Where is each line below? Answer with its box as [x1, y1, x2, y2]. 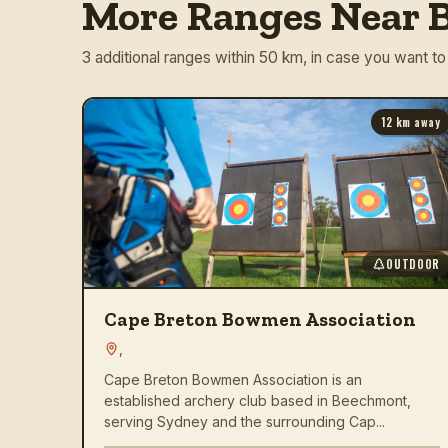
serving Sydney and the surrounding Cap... [104, 412, 385, 430]
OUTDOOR [386, 255, 440, 272]
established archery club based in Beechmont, [104, 391, 411, 409]
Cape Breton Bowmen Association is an [104, 370, 362, 388]
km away [392, 113, 440, 130]
